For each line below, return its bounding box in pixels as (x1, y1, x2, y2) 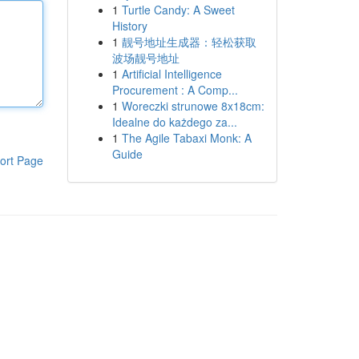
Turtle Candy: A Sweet (121, 2, 235, 18)
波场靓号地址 (111, 50, 179, 66)
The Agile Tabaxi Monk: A (121, 130, 252, 146)
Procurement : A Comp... (111, 82, 238, 98)
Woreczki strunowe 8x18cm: (121, 98, 264, 114)
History (111, 18, 147, 34)
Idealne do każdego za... (111, 114, 237, 130)
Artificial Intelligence (121, 66, 222, 82)
